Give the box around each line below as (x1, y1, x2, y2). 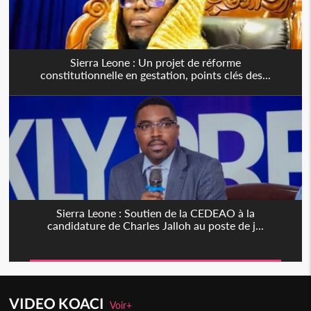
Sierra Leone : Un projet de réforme (69, 55, 241, 69)
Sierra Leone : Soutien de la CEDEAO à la (56, 205, 255, 219)
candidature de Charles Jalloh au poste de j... (47, 218, 264, 232)
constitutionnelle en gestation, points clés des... (40, 67, 271, 81)
